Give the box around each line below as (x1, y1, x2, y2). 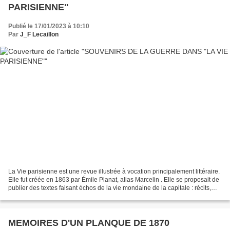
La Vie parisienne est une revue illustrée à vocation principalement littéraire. (8, 168, 220, 176)
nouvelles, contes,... (8, 193, 63, 200)
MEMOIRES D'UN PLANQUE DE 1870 (8, 218, 169, 228)
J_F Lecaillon (20, 30, 59, 38)
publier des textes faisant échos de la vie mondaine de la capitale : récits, (8, 184, 211, 192)
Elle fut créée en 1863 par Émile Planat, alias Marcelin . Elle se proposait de (8, 176, 219, 184)
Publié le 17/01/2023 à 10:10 (8, 22, 89, 30)
